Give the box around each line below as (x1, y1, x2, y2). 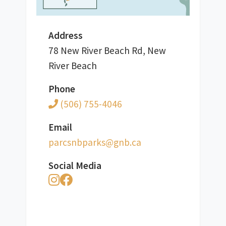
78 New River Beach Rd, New (48, 44, 166, 56)
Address (48, 29, 83, 41)
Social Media (48, 159, 101, 172)
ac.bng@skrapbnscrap (48, 136, 141, 148)
